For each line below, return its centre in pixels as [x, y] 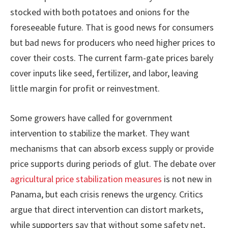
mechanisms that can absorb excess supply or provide [112, 148]
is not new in [187, 179]
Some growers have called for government [91, 118]
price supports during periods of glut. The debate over [113, 163]
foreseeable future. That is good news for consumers [112, 27]
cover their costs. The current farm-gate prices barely [112, 58]
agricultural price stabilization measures [86, 179]
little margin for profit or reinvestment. [85, 89]
